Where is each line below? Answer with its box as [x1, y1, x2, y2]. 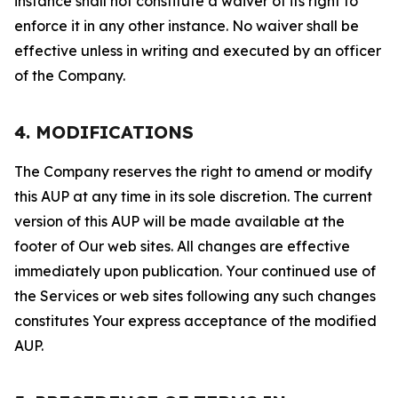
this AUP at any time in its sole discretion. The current [14, 187, 372, 205]
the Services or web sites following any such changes [14, 287, 376, 305]
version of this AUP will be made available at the [14, 212, 345, 230]
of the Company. [14, 67, 125, 84]
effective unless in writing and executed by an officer [14, 42, 381, 60]
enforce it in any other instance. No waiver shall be [14, 17, 359, 35]
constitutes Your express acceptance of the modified [14, 312, 377, 330]
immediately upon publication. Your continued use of [14, 262, 376, 280]
